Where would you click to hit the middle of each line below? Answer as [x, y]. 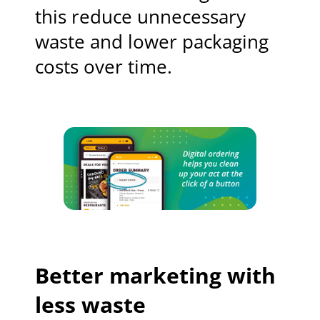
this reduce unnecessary [141, 17]
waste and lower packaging [152, 42]
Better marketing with [156, 275]
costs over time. [104, 67]
